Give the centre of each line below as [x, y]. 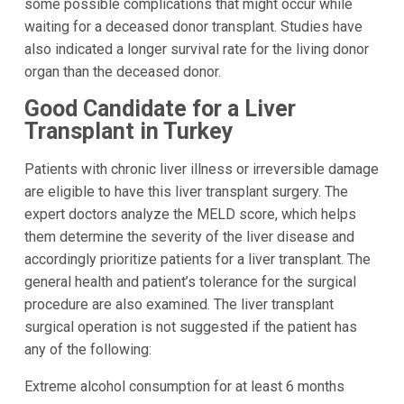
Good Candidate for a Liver [160, 108]
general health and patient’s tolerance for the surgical [190, 282]
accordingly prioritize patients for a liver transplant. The [197, 260]
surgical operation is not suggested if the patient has [190, 327]
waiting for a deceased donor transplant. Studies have [193, 26]
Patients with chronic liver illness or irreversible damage [201, 170]
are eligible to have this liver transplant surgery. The [186, 192]
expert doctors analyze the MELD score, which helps [190, 215]
